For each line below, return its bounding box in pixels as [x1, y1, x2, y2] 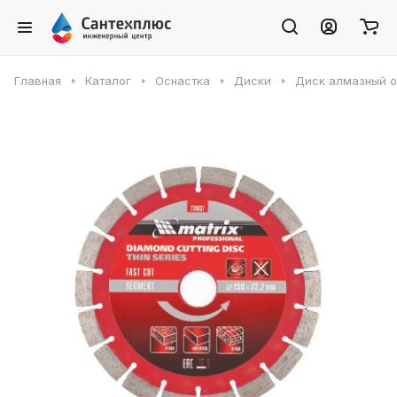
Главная [14, 74, 61, 88]
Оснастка [155, 74, 210, 88]
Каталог [85, 74, 131, 88]
